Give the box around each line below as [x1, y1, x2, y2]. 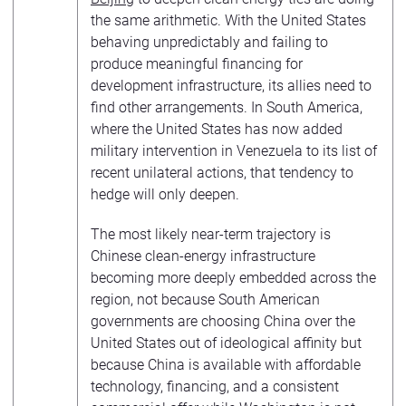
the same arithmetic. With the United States [91, 12, 366, 29]
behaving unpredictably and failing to [91, 34, 328, 51]
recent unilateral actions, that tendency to [91, 164, 353, 181]
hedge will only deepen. [91, 186, 239, 203]
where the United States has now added [91, 121, 343, 138]
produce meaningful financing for [91, 55, 303, 72]
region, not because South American [91, 291, 320, 308]
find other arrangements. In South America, [91, 99, 362, 116]
